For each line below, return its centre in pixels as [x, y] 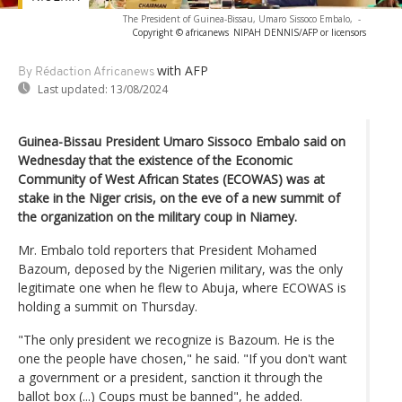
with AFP [183, 70]
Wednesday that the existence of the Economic [155, 160]
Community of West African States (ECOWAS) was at [171, 179]
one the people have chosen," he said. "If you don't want [183, 358]
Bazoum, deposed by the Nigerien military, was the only [180, 268]
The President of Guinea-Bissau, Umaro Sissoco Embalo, [238, 18]
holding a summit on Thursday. [108, 306]
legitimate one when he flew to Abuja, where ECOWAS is [182, 287]
